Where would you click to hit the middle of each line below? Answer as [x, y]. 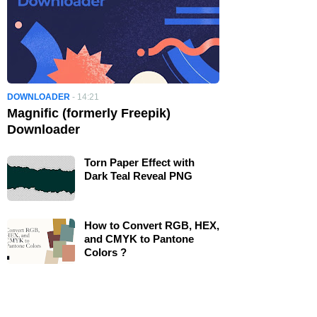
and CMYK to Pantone [139, 238]
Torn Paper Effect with [139, 162]
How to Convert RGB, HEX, [152, 225]
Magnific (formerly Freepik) [89, 113]
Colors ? [105, 252]
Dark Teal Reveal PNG [138, 175]
